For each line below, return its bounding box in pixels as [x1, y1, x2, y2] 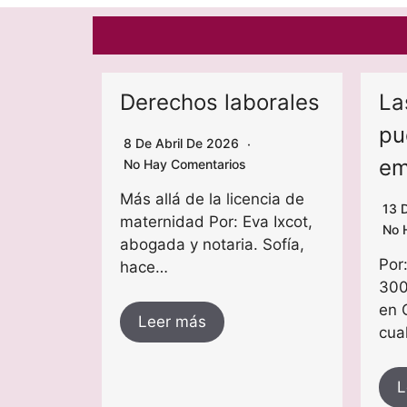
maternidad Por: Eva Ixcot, [120, 213, 313, 232]
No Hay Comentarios [124, 156, 246, 173]
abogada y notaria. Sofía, [120, 235, 304, 254]
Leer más [138, 313, 206, 332]
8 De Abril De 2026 [124, 135, 243, 152]
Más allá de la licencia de [120, 190, 304, 209]
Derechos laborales [120, 89, 320, 116]
